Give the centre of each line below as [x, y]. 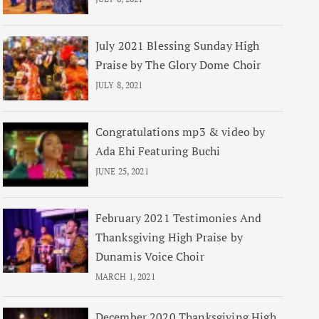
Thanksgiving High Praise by [169, 237]
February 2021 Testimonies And [178, 218]
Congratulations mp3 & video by [180, 132]
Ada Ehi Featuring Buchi [158, 151]
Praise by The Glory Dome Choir [178, 65]
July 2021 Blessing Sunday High [177, 46]
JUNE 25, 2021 [122, 171]
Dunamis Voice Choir [150, 256]
